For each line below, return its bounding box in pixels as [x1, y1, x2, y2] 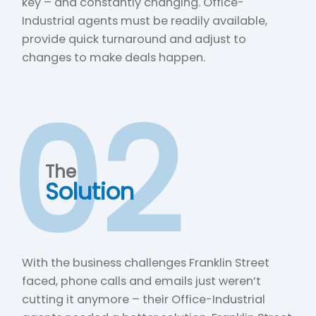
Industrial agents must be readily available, [22, 13, 268, 30]
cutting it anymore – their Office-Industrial [22, 291, 266, 308]
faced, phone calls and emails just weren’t [22, 273, 262, 290]
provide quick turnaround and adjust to [22, 31, 247, 48]
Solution [44, 176, 134, 208]
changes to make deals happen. [22, 49, 206, 66]
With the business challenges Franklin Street [22, 255, 270, 272]
